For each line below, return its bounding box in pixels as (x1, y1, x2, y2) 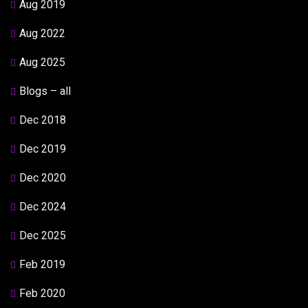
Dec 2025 (19, 229, 66, 242)
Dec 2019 (19, 142, 66, 155)
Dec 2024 (19, 200, 66, 213)
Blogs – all (19, 85, 71, 98)
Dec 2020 (19, 171, 66, 184)
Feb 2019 (19, 258, 65, 271)
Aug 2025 (19, 56, 65, 69)
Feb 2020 (19, 287, 65, 300)
